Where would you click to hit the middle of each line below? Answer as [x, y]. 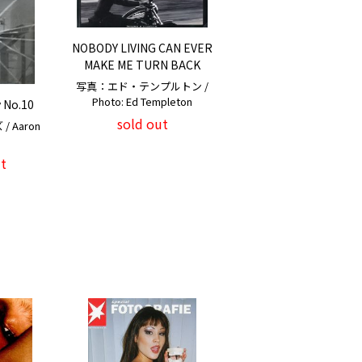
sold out [142, 124]
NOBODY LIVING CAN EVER [142, 48]
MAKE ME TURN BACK [142, 65]
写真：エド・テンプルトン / [142, 86]
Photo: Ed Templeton [142, 102]
